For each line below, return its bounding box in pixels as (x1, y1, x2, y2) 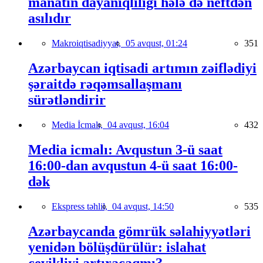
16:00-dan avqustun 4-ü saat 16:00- (28, 157, 238, 173)
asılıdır (28, 11, 71, 26)
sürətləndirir (28, 92, 106, 107)
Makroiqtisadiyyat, (52, 38, 126, 49)
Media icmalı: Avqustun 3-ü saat (28, 141, 222, 157)
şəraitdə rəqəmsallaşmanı (28, 76, 182, 92)
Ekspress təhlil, (52, 201, 112, 211)
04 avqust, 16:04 (107, 119, 169, 130)
